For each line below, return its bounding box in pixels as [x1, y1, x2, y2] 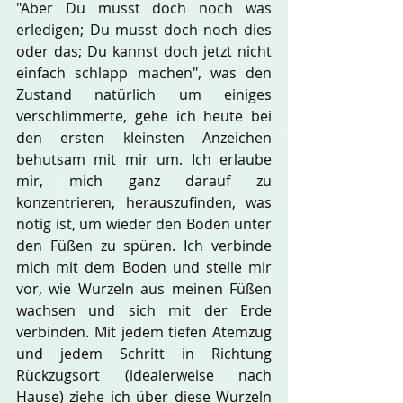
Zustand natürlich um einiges [16, 85, 272, 104]
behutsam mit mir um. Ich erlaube [16, 149, 272, 169]
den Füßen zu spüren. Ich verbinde [16, 236, 272, 255]
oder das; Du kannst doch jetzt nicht [16, 41, 272, 61]
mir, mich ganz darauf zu [16, 171, 272, 191]
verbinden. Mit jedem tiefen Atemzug [16, 322, 272, 342]
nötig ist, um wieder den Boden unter [16, 214, 272, 234]
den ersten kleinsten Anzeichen [16, 128, 272, 148]
